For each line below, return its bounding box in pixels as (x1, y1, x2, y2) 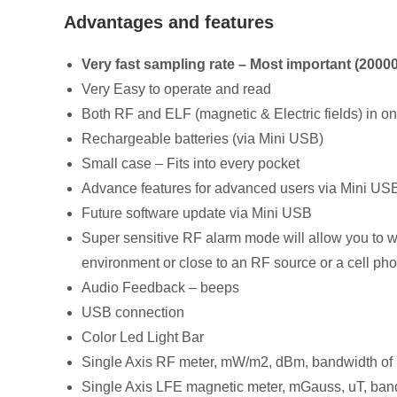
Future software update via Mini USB (82, 206, 312, 222)
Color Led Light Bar (82, 330, 204, 346)
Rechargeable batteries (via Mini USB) (82, 131, 323, 147)
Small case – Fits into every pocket (82, 156, 300, 172)
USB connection (82, 305, 184, 321)
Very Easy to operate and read (82, 82, 271, 97)
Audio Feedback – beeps (82, 280, 239, 296)
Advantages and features (64, 12, 274, 33)
